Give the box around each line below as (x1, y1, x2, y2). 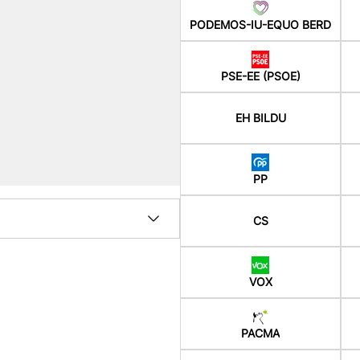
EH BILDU (235, 111, 286, 125)
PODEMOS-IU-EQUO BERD (190, 17, 331, 31)
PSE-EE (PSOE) (220, 68, 301, 83)
